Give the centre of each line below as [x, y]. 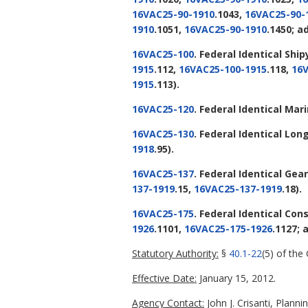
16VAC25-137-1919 [238, 189]
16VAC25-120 [163, 109]
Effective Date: [164, 278]
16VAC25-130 [163, 134]
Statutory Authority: [175, 254]
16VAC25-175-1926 [228, 229]
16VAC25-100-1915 [223, 69]
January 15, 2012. [236, 278]
